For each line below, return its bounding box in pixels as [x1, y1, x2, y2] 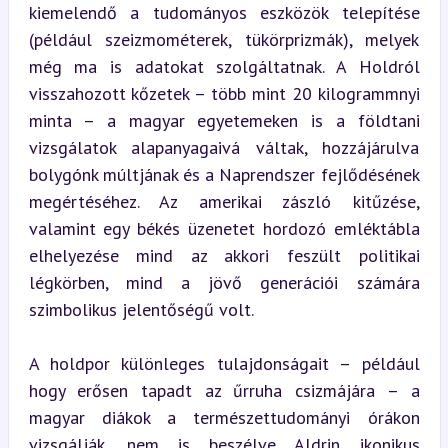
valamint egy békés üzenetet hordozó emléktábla [28, 217, 420, 240]
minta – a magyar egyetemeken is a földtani [28, 109, 420, 132]
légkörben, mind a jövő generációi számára [28, 271, 420, 294]
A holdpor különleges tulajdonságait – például [28, 352, 420, 375]
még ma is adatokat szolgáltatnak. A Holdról [28, 55, 420, 78]
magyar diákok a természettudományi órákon [28, 406, 420, 429]
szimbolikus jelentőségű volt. [28, 298, 254, 321]
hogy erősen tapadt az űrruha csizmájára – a [28, 379, 420, 402]
